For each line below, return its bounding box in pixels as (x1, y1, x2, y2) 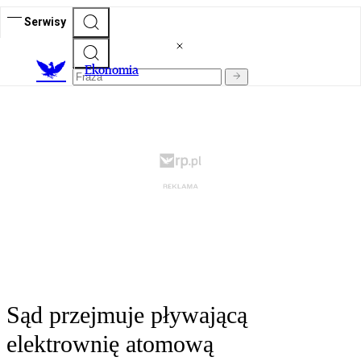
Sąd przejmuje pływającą (6, 301, 247, 329)
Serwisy (24, 15, 66, 28)
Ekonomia (85, 62, 139, 78)
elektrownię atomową (6, 330, 214, 358)
